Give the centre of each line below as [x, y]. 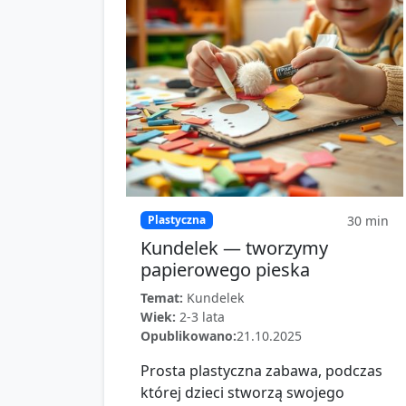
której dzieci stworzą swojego [242, 392]
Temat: [162, 298]
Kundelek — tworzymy [234, 248]
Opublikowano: [188, 336]
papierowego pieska [225, 270]
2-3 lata [202, 317]
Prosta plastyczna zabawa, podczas [261, 371]
